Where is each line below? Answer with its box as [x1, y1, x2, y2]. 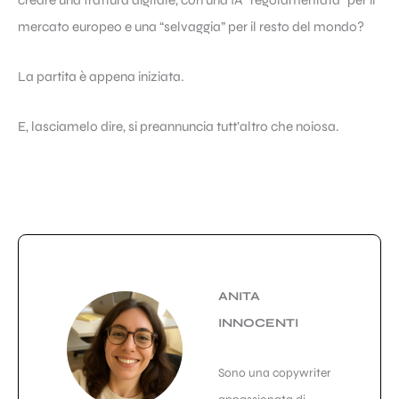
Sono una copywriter [218, 365, 331, 381]
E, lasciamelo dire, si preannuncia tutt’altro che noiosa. [18, 118, 339, 135]
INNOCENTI [218, 315, 298, 331]
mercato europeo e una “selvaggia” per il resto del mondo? [18, 19, 364, 36]
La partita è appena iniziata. [18, 69, 184, 85]
